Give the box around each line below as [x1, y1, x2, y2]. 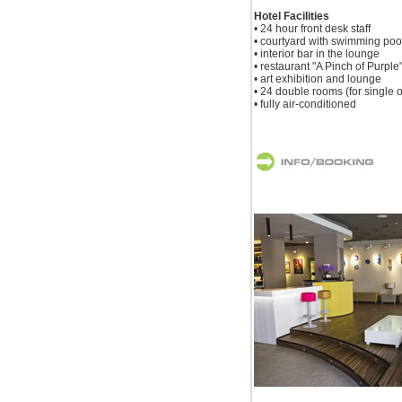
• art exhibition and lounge [253, 73, 381, 86]
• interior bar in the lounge [253, 48, 380, 61]
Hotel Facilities [253, 10, 329, 23]
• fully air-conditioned [253, 98, 356, 111]
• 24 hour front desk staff [253, 22, 371, 36]
